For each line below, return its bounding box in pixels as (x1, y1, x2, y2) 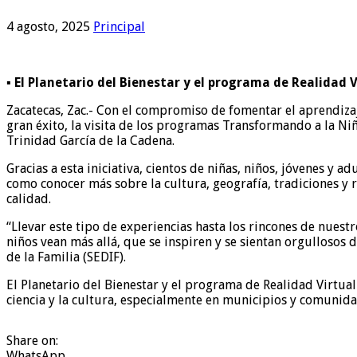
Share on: (6, 332, 58, 348)
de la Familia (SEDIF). (6, 249, 126, 265)
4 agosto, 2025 (6, 18, 90, 34)
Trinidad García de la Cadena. (6, 132, 175, 148)
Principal (93, 18, 145, 34)
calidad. (6, 190, 51, 206)
